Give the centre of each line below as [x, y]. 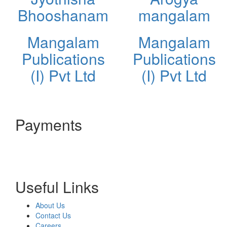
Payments [49, 124]
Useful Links [57, 186]
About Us [50, 205]
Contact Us [53, 215]
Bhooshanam [63, 15]
